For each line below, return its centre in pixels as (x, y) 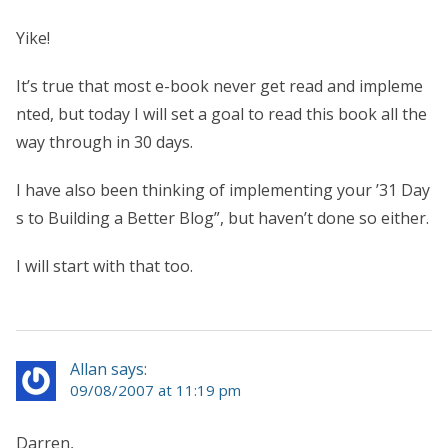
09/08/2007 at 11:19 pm (155, 389)
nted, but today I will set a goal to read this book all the (221, 113)
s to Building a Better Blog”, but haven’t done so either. (222, 217)
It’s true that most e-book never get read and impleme (219, 85)
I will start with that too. (104, 265)
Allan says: (108, 368)
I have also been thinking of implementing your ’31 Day (223, 189)
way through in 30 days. (104, 141)
